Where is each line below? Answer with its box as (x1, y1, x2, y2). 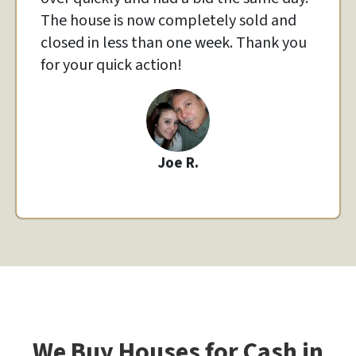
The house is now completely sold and (41, 9, 296, 32)
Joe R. (157, 151, 199, 174)
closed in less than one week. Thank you (41, 31, 307, 54)
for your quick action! (41, 53, 182, 76)
